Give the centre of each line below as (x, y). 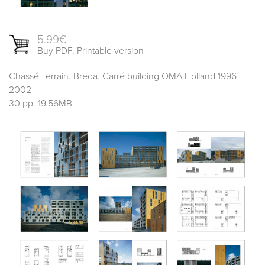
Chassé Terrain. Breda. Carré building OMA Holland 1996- (124, 77)
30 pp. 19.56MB (41, 104)
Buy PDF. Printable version (91, 51)
